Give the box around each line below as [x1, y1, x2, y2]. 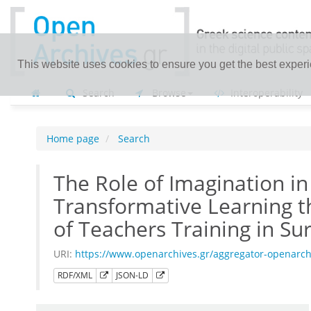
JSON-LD [116, 269, 149, 281]
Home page [47, 132, 99, 145]
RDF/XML [58, 269, 92, 281]
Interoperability [228, 86, 303, 99]
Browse [149, 86, 186, 99]
